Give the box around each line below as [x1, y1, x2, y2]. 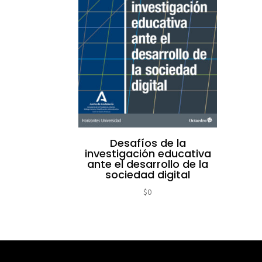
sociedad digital [105, 167, 191, 182]
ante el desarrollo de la [87, 156, 209, 171]
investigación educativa [84, 146, 211, 161]
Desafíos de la [109, 135, 186, 150]
